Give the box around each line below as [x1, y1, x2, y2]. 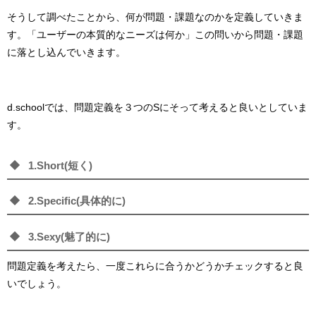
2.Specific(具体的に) [28, 195, 126, 207]
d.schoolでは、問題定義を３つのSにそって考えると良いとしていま [7, 102, 308, 113]
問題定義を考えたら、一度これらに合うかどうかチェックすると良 [7, 260, 303, 271]
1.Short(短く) [28, 159, 92, 171]
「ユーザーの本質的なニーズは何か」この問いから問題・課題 [27, 30, 303, 40]
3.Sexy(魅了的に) [28, 231, 110, 242]
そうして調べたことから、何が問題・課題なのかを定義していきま [7, 12, 303, 23]
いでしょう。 [7, 278, 66, 288]
